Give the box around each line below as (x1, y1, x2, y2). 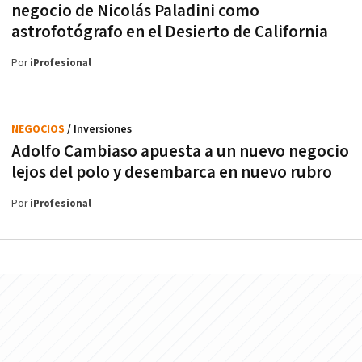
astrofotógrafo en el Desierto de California (11, 21, 328, 44)
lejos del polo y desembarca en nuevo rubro (11, 162, 332, 184)
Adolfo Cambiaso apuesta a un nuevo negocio (11, 141, 349, 163)
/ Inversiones (67, 122, 132, 137)
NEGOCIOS (11, 122, 67, 137)
